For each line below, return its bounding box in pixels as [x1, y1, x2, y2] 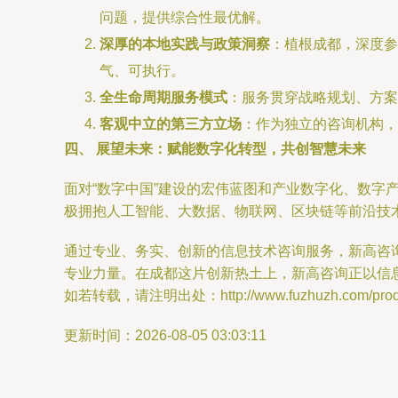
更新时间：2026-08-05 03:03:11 [64, 328, 267, 343]
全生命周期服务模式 [99, 90, 227, 105]
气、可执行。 [99, 63, 185, 78]
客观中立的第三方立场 [99, 116, 242, 131]
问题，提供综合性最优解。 [99, 10, 270, 25]
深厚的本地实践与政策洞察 [99, 36, 270, 52]
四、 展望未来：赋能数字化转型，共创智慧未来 [64, 141, 366, 156]
